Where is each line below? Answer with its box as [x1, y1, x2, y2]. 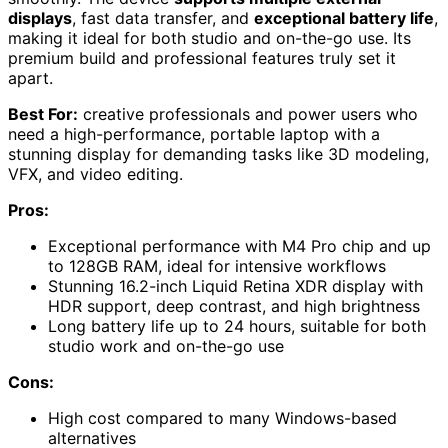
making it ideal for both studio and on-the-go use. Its [8, 28, 411, 49]
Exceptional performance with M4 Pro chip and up [48, 236, 431, 257]
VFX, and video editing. [8, 164, 183, 185]
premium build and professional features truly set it [8, 48, 396, 69]
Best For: [8, 104, 78, 125]
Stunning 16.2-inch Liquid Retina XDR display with [48, 276, 423, 297]
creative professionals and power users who [78, 104, 418, 125]
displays [8, 8, 72, 29]
